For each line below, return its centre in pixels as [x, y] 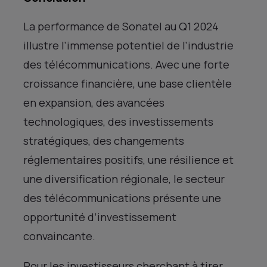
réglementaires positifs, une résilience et [128, 159]
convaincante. [59, 236]
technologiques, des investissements [118, 121]
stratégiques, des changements [104, 140]
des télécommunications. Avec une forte [126, 64]
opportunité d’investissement [100, 217]
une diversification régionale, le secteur [124, 178]
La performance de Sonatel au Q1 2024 [121, 26]
